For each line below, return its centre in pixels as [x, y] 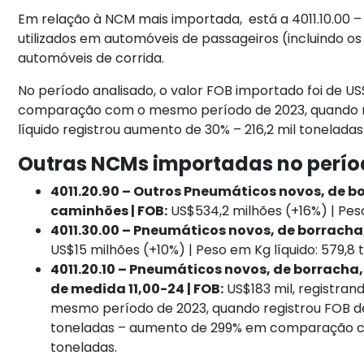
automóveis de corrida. [91, 58]
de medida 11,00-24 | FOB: [137, 289]
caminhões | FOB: [109, 211]
